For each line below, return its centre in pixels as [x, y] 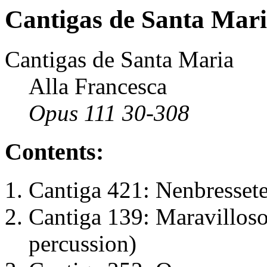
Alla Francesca [98, 86]
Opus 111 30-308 [109, 113]
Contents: [54, 151]
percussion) [83, 244]
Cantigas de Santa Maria [119, 59]
